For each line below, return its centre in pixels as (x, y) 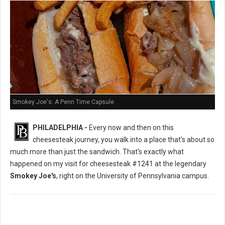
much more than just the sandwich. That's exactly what (97, 152)
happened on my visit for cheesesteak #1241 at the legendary (108, 164)
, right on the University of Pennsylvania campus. (133, 176)
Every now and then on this (131, 128)
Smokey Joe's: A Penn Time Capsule (63, 102)
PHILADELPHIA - (60, 128)
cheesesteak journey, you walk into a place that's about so (124, 140)
